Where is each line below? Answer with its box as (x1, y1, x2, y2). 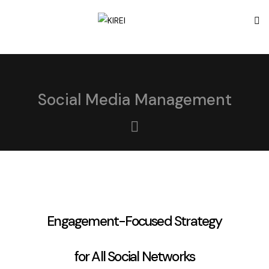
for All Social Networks (74, 247, 195, 266)
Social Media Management (37, 89, 232, 110)
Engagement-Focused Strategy (47, 212, 222, 231)
